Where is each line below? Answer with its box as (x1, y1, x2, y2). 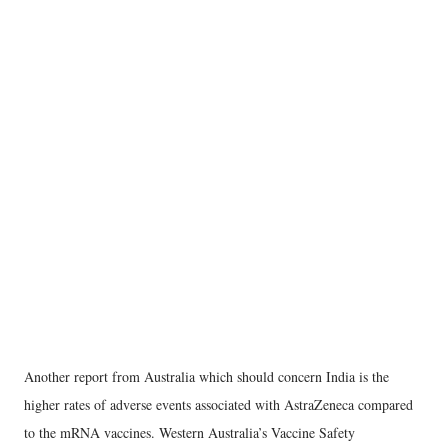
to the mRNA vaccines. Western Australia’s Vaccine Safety (24, 422, 355, 442)
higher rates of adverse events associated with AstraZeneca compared (24, 394, 413, 414)
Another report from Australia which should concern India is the (24, 366, 389, 386)
